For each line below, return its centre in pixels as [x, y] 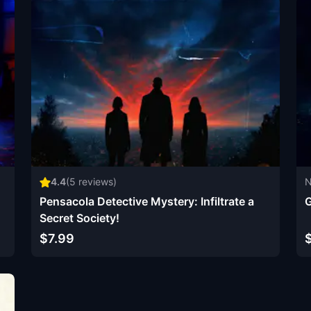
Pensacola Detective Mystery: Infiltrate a [147, 201]
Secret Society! [80, 218]
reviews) [96, 181]
